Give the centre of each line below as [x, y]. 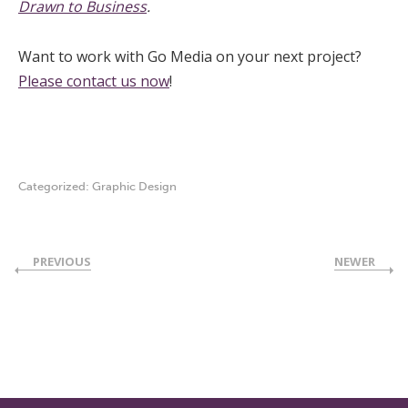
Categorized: [55, 186]
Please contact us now [94, 81]
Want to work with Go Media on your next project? [190, 56]
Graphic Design [134, 186]
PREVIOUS [62, 261]
